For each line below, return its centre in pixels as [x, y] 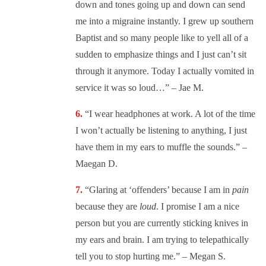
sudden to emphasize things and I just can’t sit [161, 55]
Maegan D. [96, 164]
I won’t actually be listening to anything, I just [161, 131]
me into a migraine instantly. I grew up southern [164, 21]
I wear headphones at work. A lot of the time [172, 114]
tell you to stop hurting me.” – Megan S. [151, 256]
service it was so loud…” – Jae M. [140, 88]
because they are [107, 207]
